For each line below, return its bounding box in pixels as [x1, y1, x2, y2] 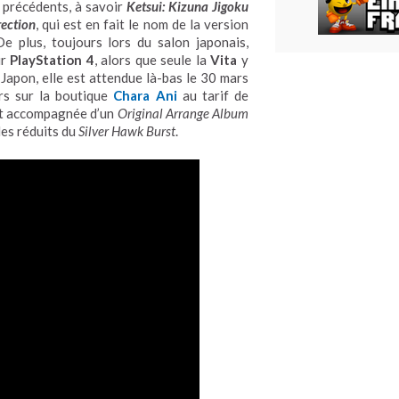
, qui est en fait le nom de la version [35, 15, 249, 32]
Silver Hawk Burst [78, 122, 175, 139]
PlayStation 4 [10, 51, 94, 68]
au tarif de [176, 86, 249, 103]
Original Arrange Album [117, 104, 249, 121]
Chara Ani [113, 86, 177, 103]
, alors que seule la [94, 51, 211, 68]
